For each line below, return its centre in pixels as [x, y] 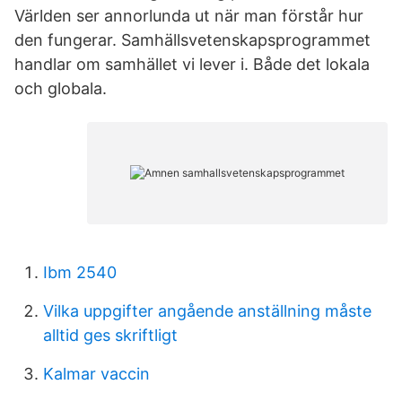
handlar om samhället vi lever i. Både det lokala [192, 64]
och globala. [61, 88]
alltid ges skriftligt [110, 335]
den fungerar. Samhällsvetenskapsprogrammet [192, 40]
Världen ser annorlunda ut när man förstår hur [189, 16]
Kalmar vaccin [96, 374]
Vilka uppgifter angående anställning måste [207, 311]
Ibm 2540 [80, 272]
